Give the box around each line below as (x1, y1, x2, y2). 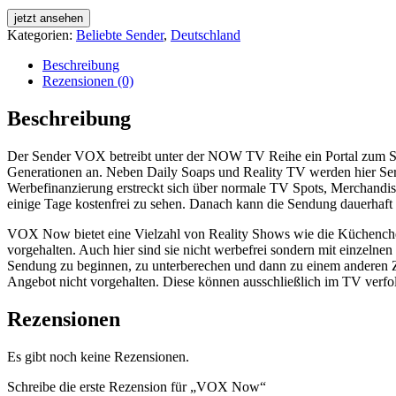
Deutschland (171, 27, 240, 42)
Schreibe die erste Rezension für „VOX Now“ (7, 378, 266, 394)
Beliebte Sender (76, 27, 164, 42)
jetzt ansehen (14, 11, 83, 25)
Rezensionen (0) (42, 72, 133, 88)
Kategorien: (7, 27, 76, 42)
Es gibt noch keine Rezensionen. (7, 348, 189, 364)
